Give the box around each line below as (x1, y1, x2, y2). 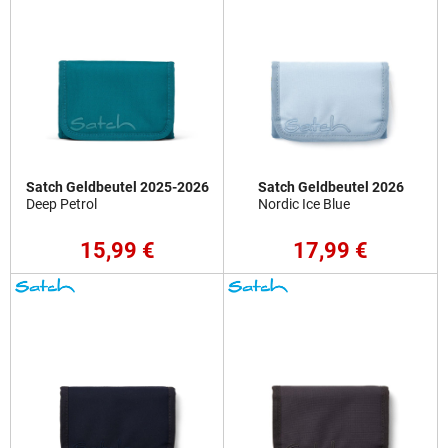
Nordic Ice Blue (257, 196, 350, 214)
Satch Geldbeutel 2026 (257, 179, 404, 197)
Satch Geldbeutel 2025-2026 (25, 179, 209, 197)
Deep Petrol (25, 196, 97, 214)
